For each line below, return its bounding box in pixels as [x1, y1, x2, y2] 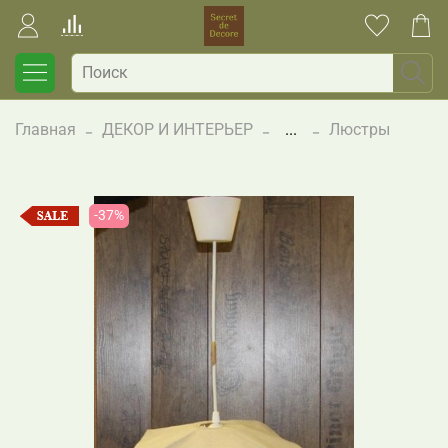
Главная [15, 120, 76, 140]
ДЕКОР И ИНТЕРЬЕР [102, 120, 253, 140]
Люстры [329, 120, 390, 140]
